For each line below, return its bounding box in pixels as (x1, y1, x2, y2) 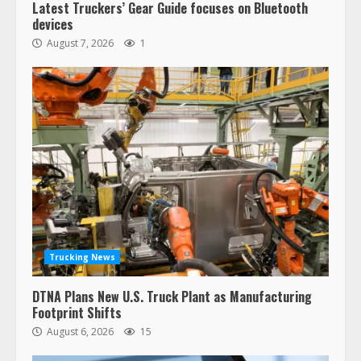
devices (32, 14, 73, 34)
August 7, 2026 (44, 35, 116, 50)
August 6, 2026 (44, 324, 116, 338)
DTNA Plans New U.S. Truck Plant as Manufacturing (32, 286, 312, 306)
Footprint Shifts (32, 302, 122, 322)
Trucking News (49, 251, 116, 263)
